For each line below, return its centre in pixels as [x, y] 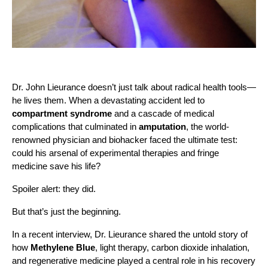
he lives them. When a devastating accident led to [108, 100]
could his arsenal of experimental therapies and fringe [115, 153]
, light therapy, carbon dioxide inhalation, [172, 247]
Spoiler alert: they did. [54, 189]
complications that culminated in [75, 127]
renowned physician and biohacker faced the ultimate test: [125, 140]
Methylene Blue [63, 247]
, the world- [208, 127]
